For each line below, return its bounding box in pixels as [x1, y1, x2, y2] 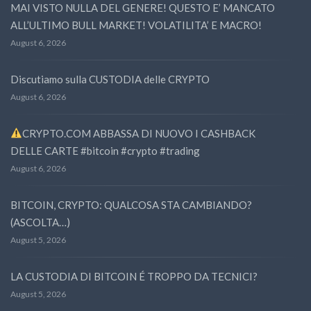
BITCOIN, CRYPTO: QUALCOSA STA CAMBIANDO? [10, 198, 252, 211]
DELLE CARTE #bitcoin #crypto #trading [10, 144, 200, 157]
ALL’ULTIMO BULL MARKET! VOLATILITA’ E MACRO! [10, 18, 262, 31]
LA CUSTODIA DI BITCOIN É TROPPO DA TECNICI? [10, 269, 258, 283]
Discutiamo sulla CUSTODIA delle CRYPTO [10, 72, 210, 85]
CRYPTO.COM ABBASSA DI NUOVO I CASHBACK [22, 126, 256, 140]
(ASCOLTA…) [10, 215, 70, 228]
